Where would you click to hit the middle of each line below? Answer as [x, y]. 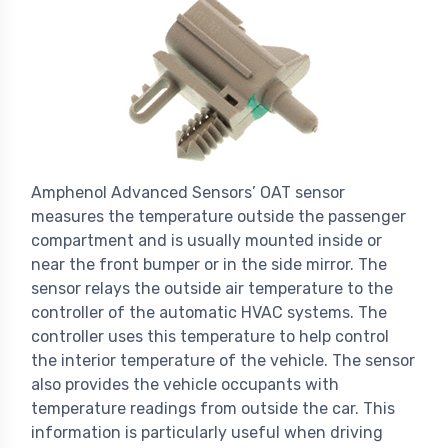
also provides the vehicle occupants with [185, 385]
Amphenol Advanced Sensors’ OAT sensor [188, 193]
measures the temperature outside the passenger [218, 217]
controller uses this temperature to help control [210, 337]
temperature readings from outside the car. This [213, 409]
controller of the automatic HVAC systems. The [209, 313]
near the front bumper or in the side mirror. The [209, 265]
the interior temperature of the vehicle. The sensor [223, 361]
